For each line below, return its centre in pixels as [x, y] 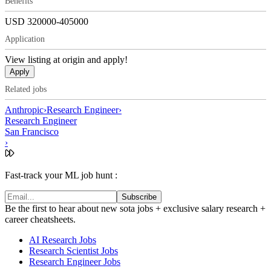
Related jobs [26, 90]
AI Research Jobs [63, 240]
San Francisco [32, 132]
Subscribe [139, 197]
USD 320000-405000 [47, 21]
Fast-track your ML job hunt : [61, 175]
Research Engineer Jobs [75, 262]
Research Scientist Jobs [73, 251]
